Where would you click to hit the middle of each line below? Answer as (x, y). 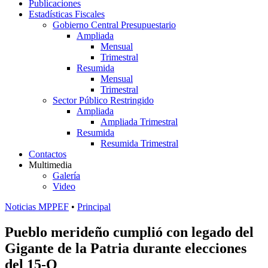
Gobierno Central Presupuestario (114, 25)
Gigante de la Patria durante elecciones (126, 248)
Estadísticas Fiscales (67, 14)
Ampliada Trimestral (139, 122)
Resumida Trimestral (139, 143)
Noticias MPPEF (37, 207)
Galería (66, 176)
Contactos (48, 154)
